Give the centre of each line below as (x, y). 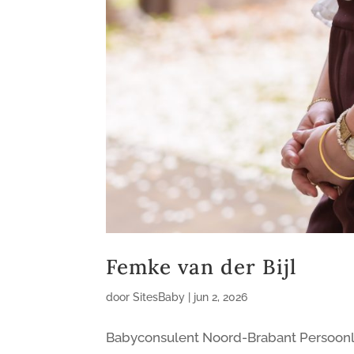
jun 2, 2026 (221, 298)
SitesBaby (159, 298)
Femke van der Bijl (201, 267)
